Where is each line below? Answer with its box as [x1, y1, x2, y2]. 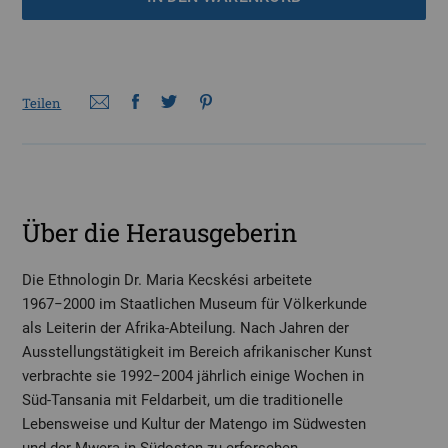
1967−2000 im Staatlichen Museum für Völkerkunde [22, 295, 368, 314]
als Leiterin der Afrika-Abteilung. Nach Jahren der [22, 319, 350, 338]
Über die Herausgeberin [22, 216, 298, 250]
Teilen [22, 94, 62, 113]
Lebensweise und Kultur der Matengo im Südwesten [22, 415, 367, 434]
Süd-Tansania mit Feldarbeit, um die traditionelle [22, 391, 344, 410]
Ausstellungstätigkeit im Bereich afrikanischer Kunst [22, 343, 373, 362]
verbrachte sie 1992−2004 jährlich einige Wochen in [22, 367, 365, 386]
